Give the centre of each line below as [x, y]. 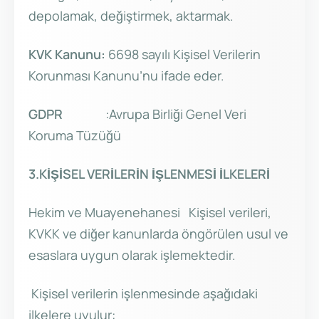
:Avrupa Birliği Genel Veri [166, 114]
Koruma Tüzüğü [75, 136]
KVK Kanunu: [67, 54]
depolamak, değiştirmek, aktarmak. [131, 16]
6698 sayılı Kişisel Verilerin [183, 54]
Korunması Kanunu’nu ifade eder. [126, 76]
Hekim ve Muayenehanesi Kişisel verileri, [150, 213]
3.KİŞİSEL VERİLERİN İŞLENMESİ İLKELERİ [149, 174]
